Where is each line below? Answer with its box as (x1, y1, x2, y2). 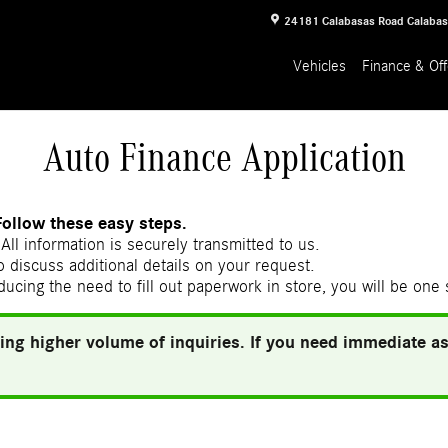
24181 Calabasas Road (284, 13, 405, 28)
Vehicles (293, 57, 347, 75)
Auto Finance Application (42, 134, 406, 180)
